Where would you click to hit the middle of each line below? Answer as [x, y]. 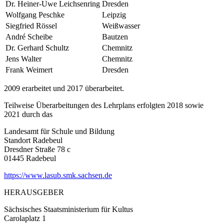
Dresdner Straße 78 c [37, 149]
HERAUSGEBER [34, 192]
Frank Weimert [29, 69]
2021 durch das [28, 114]
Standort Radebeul [33, 140]
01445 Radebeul [30, 158]
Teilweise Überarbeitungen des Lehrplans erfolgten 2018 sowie [104, 105]
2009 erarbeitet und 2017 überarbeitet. [64, 88]
